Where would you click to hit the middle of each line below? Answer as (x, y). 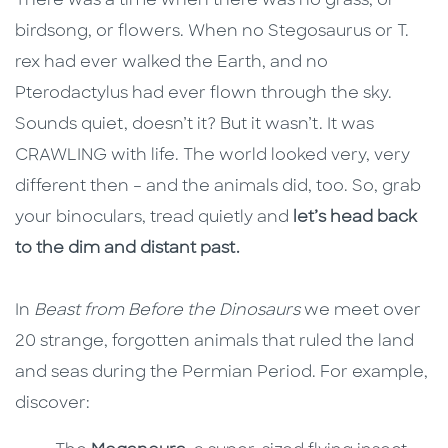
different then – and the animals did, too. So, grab (218, 187)
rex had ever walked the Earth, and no (171, 63)
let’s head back (355, 218)
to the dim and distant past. (127, 249)
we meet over (360, 311)
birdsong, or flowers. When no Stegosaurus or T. (212, 32)
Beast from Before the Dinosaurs (167, 311)
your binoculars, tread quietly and (154, 218)
